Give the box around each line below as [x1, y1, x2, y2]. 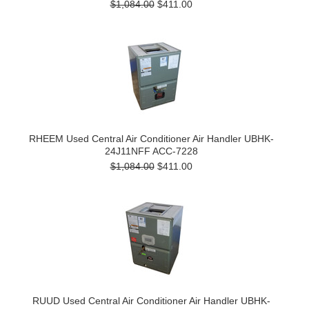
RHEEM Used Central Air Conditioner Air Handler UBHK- [28, 133, 274, 144]
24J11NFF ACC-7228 [104, 146, 198, 157]
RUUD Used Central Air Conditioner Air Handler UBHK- [32, 295, 270, 306]
